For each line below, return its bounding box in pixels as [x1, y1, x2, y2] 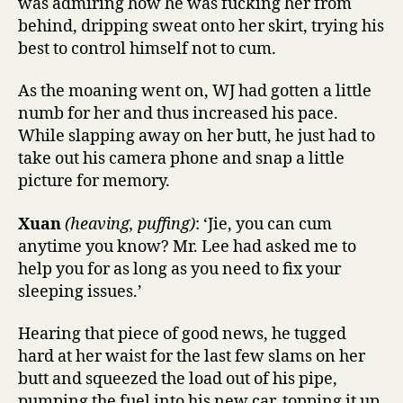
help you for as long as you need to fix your [18, 258, 341, 280]
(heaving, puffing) [65, 213, 195, 235]
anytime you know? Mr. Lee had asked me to [18, 236, 356, 257]
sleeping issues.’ [18, 281, 142, 302]
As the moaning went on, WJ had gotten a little [18, 81, 372, 102]
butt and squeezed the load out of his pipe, [18, 369, 337, 390]
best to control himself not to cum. [18, 38, 276, 59]
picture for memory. [18, 171, 170, 192]
